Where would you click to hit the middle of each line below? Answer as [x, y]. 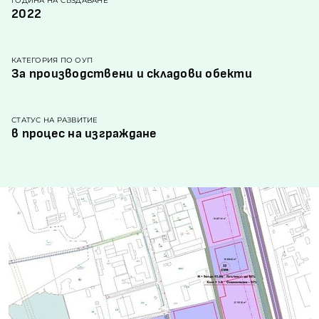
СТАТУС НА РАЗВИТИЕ [55, 120]
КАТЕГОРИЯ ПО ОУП [52, 60]
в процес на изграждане [84, 134]
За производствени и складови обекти [132, 74]
